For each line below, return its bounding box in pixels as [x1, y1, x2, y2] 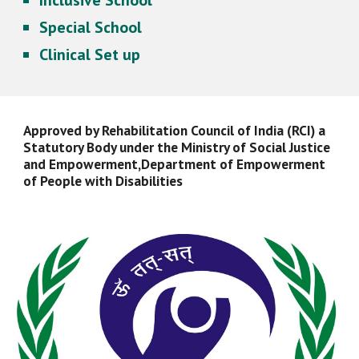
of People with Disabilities [23, 171, 187, 190]
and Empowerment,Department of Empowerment [23, 155, 326, 173]
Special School [39, 17, 147, 38]
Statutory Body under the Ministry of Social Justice [23, 138, 331, 156]
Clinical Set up [39, 44, 141, 66]
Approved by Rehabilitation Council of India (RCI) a [23, 121, 326, 139]
